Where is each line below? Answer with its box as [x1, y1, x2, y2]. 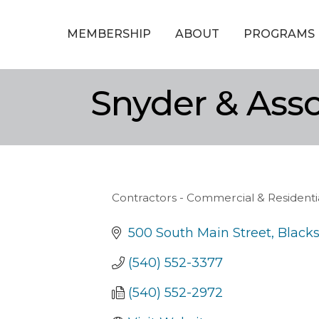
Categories [111, 197, 184, 214]
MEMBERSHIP [66, 26, 151, 41]
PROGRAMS [243, 26, 315, 41]
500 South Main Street [127, 224, 271, 241]
